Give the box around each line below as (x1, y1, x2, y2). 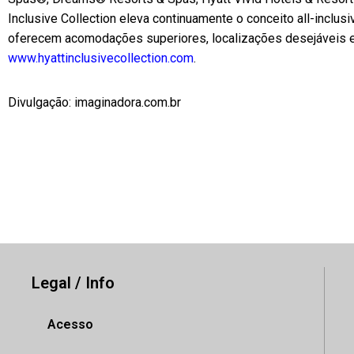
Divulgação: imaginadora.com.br (8, 95, 181, 110)
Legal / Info (32, 273, 115, 292)
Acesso (47, 317, 93, 332)
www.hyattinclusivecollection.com (8, 51, 194, 66)
